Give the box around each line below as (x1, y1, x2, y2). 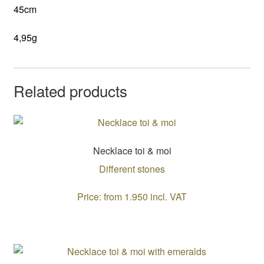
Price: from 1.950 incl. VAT (77, 190, 187, 204)
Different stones (99, 161, 165, 176)
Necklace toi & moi (93, 143, 171, 157)
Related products (13, 80, 127, 102)
